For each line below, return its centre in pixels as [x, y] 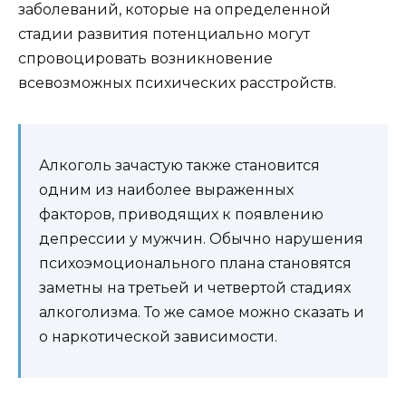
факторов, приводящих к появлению [181, 215]
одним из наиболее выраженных [166, 190]
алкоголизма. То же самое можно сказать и [202, 313]
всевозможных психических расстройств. [177, 83]
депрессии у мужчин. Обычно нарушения [201, 239]
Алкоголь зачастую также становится [179, 166]
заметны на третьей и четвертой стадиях [195, 288]
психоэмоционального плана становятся [195, 264]
